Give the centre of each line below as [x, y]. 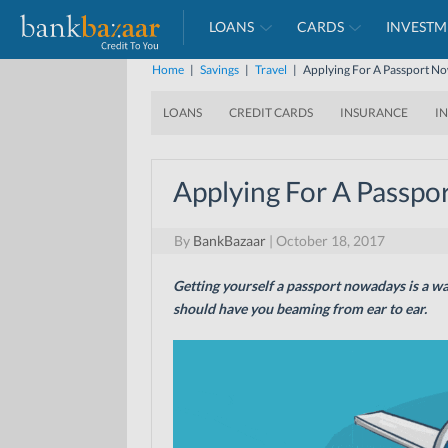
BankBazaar [229, 240]
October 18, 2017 [330, 240]
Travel [271, 69]
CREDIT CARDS [271, 112]
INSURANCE [374, 112]
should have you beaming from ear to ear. [299, 308]
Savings [219, 69]
